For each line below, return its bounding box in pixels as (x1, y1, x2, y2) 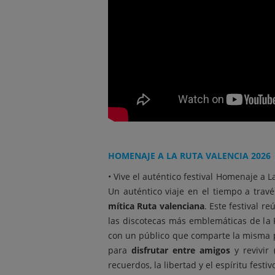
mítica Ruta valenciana (108, 200, 204, 212)
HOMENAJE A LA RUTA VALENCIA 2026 (108, 150, 271, 161)
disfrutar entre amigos (131, 244, 231, 256)
